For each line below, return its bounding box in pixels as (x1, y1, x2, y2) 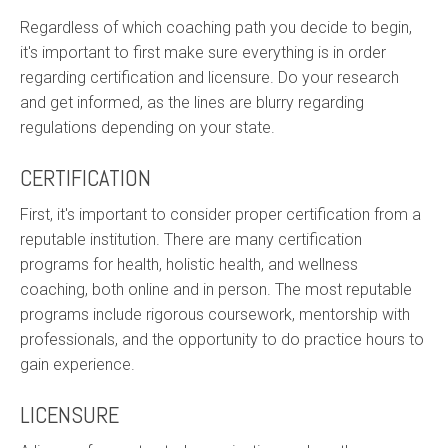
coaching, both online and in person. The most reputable (20, 279, 412, 299)
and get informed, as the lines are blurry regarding (20, 92, 364, 112)
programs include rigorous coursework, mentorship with (20, 304, 410, 324)
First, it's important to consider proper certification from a (20, 204, 421, 224)
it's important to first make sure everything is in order (20, 42, 386, 62)
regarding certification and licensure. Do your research (20, 67, 399, 87)
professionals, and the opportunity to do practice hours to (20, 329, 424, 349)
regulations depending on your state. (20, 117, 275, 137)
